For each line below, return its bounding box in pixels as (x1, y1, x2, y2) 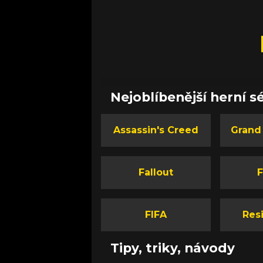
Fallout (139, 166, 174, 178)
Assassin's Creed (113, 124, 199, 136)
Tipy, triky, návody (110, 240, 235, 255)
